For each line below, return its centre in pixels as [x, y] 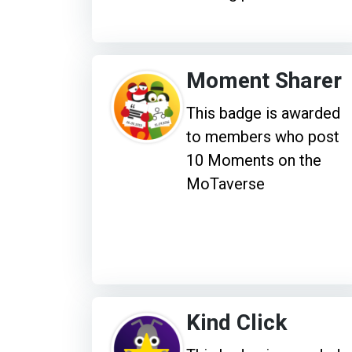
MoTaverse [225, 183]
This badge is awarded [263, 113]
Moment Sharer [264, 81]
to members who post [263, 136]
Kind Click [236, 323]
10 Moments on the [254, 160]
